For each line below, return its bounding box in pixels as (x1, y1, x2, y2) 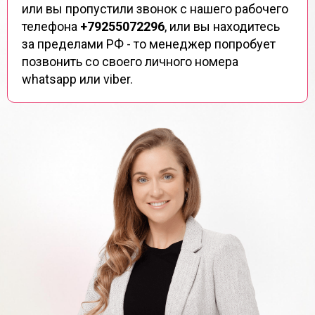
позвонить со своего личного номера (22, 53, 238, 69)
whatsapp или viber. (22, 71, 133, 86)
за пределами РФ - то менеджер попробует (22, 36, 276, 51)
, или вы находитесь (165, 18, 280, 34)
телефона (22, 18, 80, 34)
